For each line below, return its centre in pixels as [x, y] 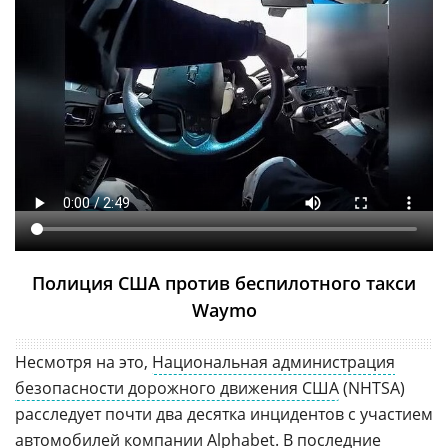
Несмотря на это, [83, 361]
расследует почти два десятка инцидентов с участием [224, 413]
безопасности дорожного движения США [177, 387]
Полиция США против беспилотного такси [224, 282]
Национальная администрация [273, 361]
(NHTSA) [372, 387]
